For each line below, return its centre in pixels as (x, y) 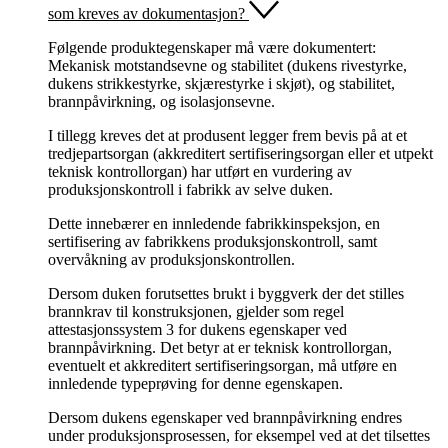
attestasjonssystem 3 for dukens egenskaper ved (197, 329)
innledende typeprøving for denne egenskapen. (195, 383)
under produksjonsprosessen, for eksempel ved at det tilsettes (239, 435)
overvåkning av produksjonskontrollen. (171, 259)
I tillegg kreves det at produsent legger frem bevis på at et (227, 135)
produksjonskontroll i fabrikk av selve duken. (190, 189)
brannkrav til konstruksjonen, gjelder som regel (196, 311)
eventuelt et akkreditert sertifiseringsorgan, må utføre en (222, 365)
